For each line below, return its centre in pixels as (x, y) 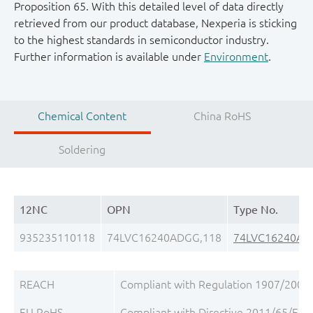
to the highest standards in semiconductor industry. (141, 40)
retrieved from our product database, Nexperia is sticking (155, 23)
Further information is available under (109, 57)
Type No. (256, 210)
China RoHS (222, 116)
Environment (236, 57)
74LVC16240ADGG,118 (164, 238)
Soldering (82, 150)
